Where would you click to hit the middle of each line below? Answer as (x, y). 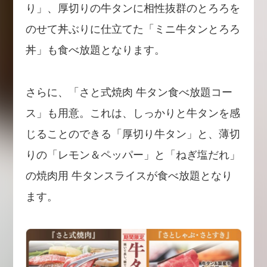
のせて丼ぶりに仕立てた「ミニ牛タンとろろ (133, 30)
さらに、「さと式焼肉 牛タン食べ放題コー (129, 93)
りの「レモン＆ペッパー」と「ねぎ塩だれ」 (133, 155)
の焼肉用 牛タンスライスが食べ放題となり (129, 176)
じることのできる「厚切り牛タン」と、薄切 (133, 134)
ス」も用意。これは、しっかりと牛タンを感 (133, 114)
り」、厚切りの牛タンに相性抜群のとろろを (133, 9)
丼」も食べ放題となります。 (95, 50)
